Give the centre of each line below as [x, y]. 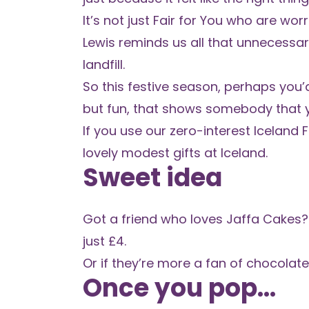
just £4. [104, 241]
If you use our [126, 131]
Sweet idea [152, 178]
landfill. [104, 64]
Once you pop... [179, 288]
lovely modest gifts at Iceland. [175, 153]
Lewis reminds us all [143, 42]
